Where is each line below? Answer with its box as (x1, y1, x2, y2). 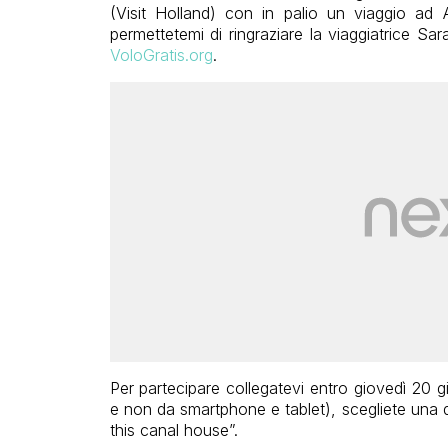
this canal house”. (109, 419, 238, 440)
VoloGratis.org (109, 44, 213, 65)
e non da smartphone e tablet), (109, 398, 342, 419)
